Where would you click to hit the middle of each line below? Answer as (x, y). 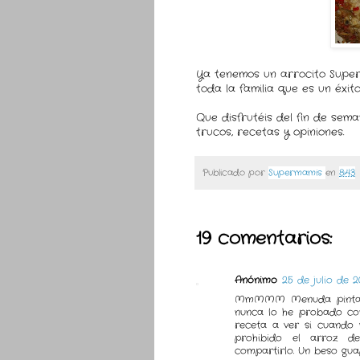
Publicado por (235, 172)
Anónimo (256, 280)
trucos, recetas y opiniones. (270, 133)
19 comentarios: (264, 239)
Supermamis (295, 172)
